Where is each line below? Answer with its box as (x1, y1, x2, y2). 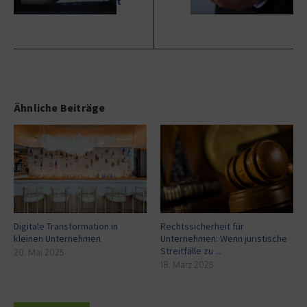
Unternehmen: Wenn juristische (160, 232, 287, 245)
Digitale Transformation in (14, 219, 118, 232)
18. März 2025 (160, 259, 214, 270)
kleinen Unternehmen (14, 232, 101, 245)
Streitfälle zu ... (160, 244, 221, 257)
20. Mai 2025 (14, 247, 64, 258)
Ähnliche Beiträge (14, 100, 106, 114)
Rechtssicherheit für (160, 219, 244, 232)
